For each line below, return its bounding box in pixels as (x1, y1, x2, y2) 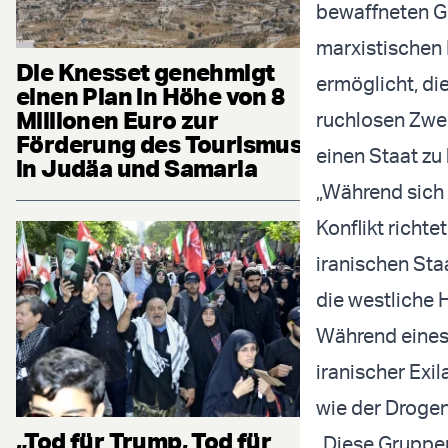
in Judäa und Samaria (16, 152, 257, 183)
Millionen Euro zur (16, 104, 219, 135)
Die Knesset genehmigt (16, 56, 275, 87)
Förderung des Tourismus (16, 128, 303, 159)
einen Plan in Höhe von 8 (16, 80, 285, 111)
